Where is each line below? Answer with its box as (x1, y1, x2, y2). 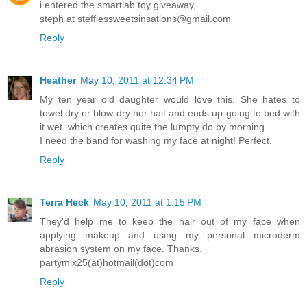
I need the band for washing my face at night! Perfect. (40, 134, 272, 146)
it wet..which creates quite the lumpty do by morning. (40, 121, 267, 132)
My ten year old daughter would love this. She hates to (40, 93, 300, 105)
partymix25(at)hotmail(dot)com (40, 256, 173, 268)
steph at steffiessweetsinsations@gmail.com (40, 12, 231, 24)
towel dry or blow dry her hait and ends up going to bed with (40, 107, 300, 119)
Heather (40, 74, 76, 86)
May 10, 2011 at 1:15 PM (93, 196, 201, 208)
